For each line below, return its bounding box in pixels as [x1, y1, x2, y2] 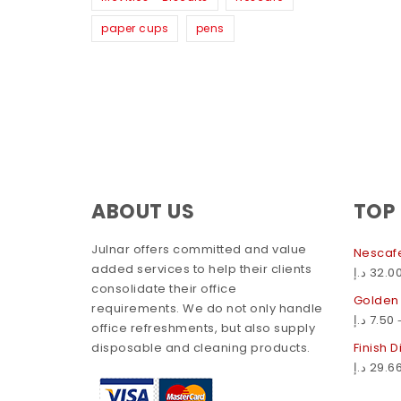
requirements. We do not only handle [91, 300, 323, 317]
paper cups [101, 20, 168, 36]
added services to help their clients [91, 260, 311, 277]
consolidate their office [91, 280, 236, 297]
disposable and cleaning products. [91, 339, 311, 356]
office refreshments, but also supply [91, 320, 315, 337]
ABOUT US [91, 197, 194, 226]
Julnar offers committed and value [91, 241, 307, 258]
